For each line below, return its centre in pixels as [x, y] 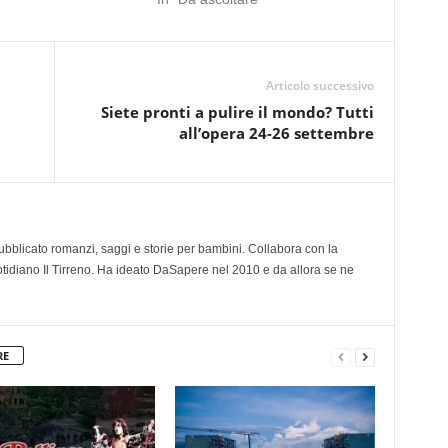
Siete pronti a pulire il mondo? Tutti [237, 112]
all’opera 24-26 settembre [276, 133]
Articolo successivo [319, 85]
